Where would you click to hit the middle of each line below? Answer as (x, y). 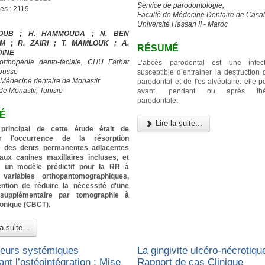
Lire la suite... (178, 124)
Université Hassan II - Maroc (183, 24)
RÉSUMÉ (158, 48)
